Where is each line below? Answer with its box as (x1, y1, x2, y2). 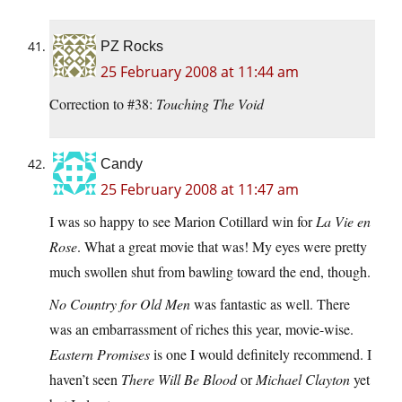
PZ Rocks (100, 39, 163, 55)
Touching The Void (156, 94, 264, 114)
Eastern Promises (49, 345, 150, 364)
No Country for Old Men (49, 294, 190, 314)
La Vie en (316, 212, 371, 232)
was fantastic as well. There (190, 294, 350, 314)
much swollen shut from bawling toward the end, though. (49, 262, 371, 282)
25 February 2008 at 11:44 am (100, 62, 299, 83)
